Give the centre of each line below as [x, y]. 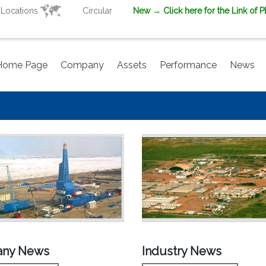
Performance [188, 65]
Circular [97, 11]
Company [82, 65]
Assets [132, 65]
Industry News [181, 251]
